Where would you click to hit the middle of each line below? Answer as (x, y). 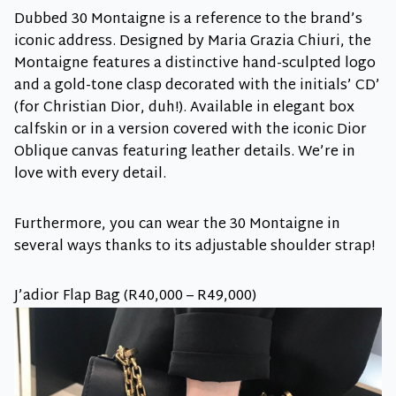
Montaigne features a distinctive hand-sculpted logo (195, 64)
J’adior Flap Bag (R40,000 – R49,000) (135, 296)
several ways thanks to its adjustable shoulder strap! (194, 247)
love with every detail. (90, 174)
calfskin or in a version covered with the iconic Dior (190, 130)
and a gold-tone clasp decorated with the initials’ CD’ (197, 86)
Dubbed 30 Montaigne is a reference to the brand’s (188, 19)
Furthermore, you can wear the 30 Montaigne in (177, 225)
